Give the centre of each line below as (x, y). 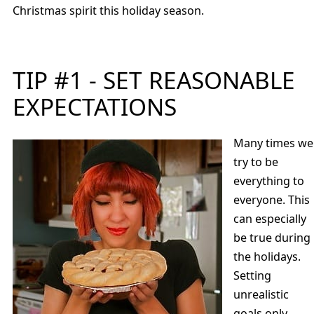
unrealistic (261, 294)
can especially (270, 218)
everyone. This (272, 199)
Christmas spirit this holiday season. (108, 10)
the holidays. (267, 256)
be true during (272, 237)
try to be (256, 162)
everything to (269, 180)
